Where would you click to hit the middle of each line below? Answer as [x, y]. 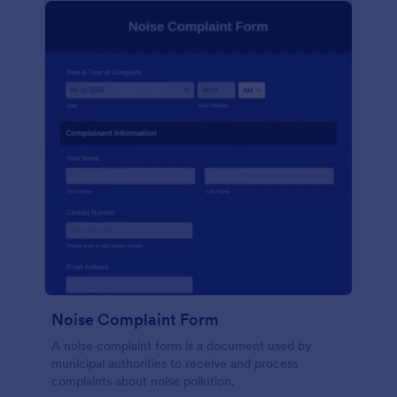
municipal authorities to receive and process [175, 363]
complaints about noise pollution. [143, 381]
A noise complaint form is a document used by [182, 346]
